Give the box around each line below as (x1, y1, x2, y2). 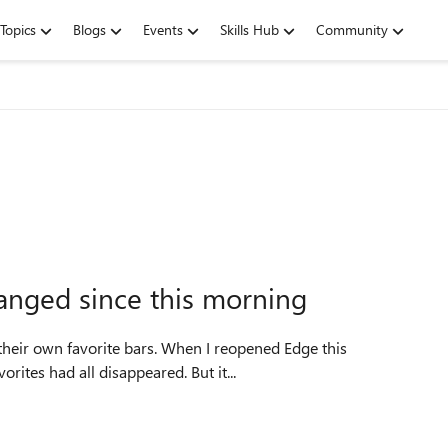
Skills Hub (220, 20, 279, 39)
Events (143, 20, 183, 39)
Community (316, 20, 388, 39)
